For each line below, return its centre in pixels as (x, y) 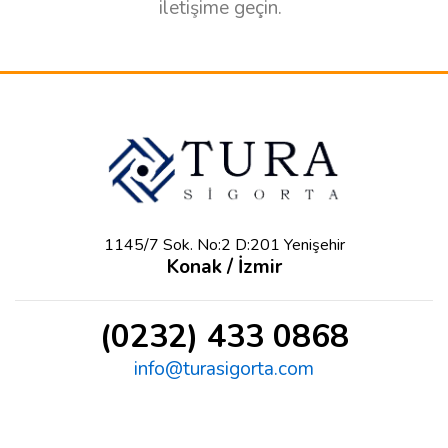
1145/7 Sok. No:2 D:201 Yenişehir (224, 245)
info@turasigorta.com (224, 368)
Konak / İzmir (224, 267)
